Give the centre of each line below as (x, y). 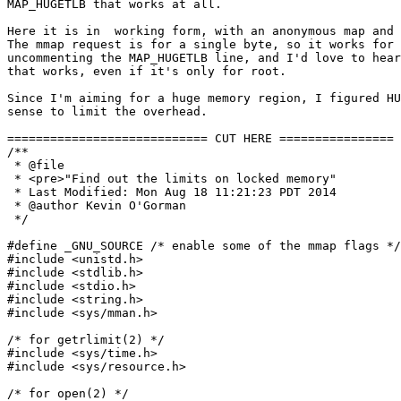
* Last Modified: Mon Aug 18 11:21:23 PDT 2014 (172, 192)
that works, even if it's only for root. (147, 72)
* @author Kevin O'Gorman (97, 206)
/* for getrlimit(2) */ (86, 340)
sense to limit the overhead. (107, 112)
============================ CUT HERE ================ (200, 139)
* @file (36, 166)
